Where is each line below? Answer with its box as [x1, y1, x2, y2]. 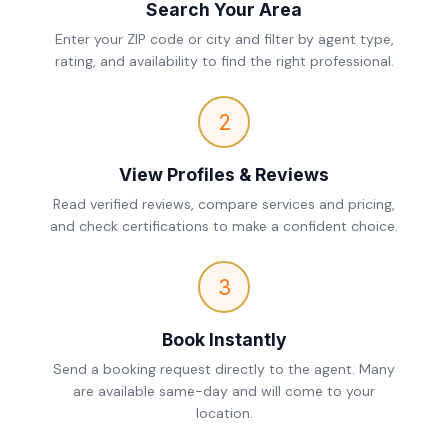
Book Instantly [161, 329, 287, 350]
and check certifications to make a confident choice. [50, 217, 398, 235]
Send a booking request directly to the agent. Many [53, 360, 395, 378]
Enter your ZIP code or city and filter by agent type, [54, 30, 394, 48]
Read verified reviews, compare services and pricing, [53, 195, 395, 213]
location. [195, 404, 253, 422]
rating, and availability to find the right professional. [54, 52, 394, 70]
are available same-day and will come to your [73, 382, 375, 400]
